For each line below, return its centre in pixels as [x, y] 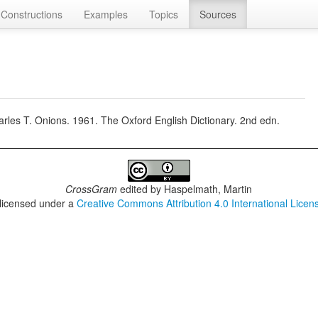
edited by [141, 189]
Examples [106, 14]
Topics [164, 14]
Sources [218, 14]
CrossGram [92, 189]
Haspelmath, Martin [208, 189]
